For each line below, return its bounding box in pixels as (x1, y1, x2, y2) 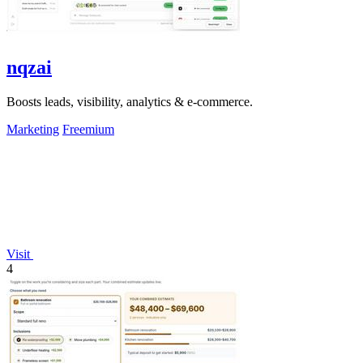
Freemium (62, 122, 114, 137)
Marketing (6, 122, 59, 137)
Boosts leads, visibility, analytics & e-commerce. (6, 95, 253, 109)
